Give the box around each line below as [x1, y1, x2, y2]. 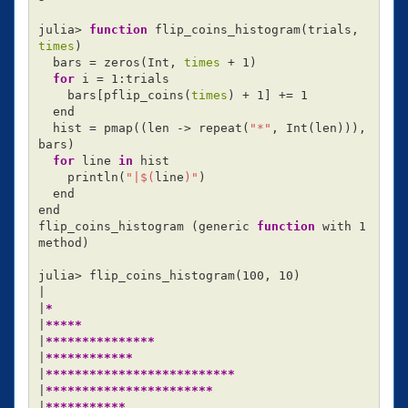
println [66, 170, 118, 185]
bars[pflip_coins [66, 88, 184, 103]
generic [198, 219, 257, 234]
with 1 [321, 219, 366, 234]
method [37, 236, 82, 250]
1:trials [103, 72, 169, 87]
